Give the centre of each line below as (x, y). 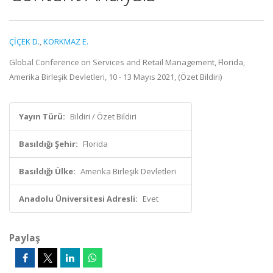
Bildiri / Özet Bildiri (103, 116)
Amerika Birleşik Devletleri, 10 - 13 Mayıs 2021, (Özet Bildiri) (115, 77)
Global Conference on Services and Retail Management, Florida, (127, 62)
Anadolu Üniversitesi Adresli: (78, 199)
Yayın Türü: (42, 116)
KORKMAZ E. (66, 41)
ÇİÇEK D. (24, 41)
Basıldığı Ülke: (47, 171)
